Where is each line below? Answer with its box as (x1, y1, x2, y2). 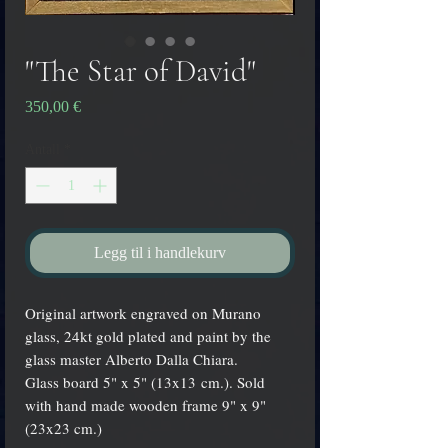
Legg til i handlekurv (94, 244, 226, 261)
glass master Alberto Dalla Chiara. (25, 349, 238, 369)
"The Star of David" (25, 52, 256, 90)
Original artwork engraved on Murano (25, 303, 261, 323)
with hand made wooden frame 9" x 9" (25, 395, 266, 415)
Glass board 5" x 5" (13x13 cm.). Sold (25, 372, 265, 392)
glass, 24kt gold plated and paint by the (25, 326, 271, 346)
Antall (25, 142, 60, 157)
